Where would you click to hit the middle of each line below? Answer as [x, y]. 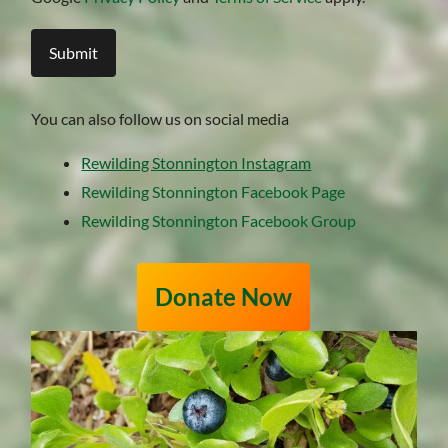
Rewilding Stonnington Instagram [196, 162]
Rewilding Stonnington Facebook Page [213, 191]
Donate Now [224, 296]
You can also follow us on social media [160, 118]
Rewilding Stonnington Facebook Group [219, 220]
